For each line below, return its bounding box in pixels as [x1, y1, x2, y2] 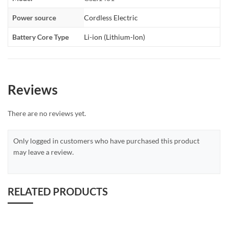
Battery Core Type [12, 33, 69, 42]
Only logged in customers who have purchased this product [13, 136, 199, 145]
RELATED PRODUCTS [8, 185, 108, 197]
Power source [12, 13, 56, 22]
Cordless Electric [84, 13, 138, 22]
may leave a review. [13, 147, 74, 156]
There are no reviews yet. [8, 108, 86, 118]
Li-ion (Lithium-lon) [84, 33, 145, 42]
